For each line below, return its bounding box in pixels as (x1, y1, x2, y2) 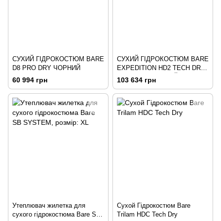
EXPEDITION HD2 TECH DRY (117, 64, 205, 72)
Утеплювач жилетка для (12, 201, 85, 209)
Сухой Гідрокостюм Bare (117, 201, 190, 209)
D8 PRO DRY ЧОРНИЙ (12, 64, 80, 72)
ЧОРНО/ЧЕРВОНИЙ (117, 73, 178, 80)
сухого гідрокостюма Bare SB (12, 210, 101, 218)
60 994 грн (12, 75, 47, 84)
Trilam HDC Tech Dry (117, 210, 178, 218)
